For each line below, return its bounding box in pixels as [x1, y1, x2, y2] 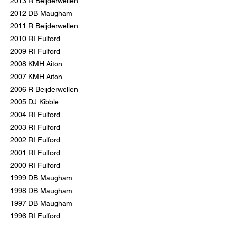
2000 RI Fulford [10, 161, 60, 169]
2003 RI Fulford [10, 123, 60, 131]
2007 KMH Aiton [10, 72, 62, 81]
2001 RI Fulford [10, 148, 60, 157]
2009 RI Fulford [10, 47, 60, 55]
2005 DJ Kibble [10, 98, 59, 106]
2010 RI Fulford [10, 34, 60, 43]
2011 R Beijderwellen [10, 22, 78, 30]
